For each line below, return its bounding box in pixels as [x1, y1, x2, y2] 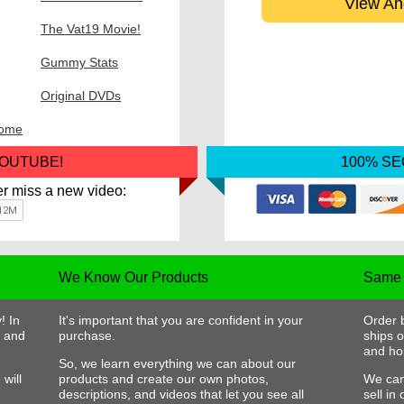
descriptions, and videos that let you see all [58, 387, 304, 402]
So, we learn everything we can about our [58, 356, 296, 372]
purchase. [58, 327, 115, 343]
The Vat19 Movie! [41, 21, 141, 36]
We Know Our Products [58, 269, 208, 285]
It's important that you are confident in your [58, 312, 303, 327]
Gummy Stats [41, 54, 118, 69]
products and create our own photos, [58, 372, 269, 387]
